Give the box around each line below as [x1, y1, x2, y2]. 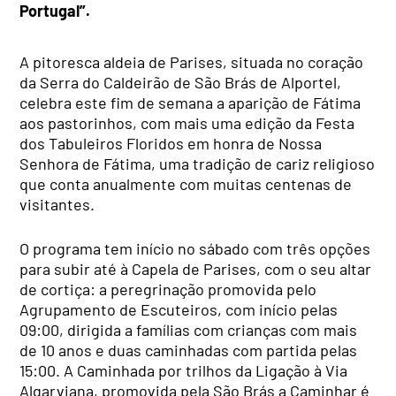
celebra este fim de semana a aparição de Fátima [19, 93, 362, 113]
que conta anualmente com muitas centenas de [19, 174, 353, 194]
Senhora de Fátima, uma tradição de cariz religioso [19, 154, 376, 174]
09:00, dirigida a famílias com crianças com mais [19, 320, 358, 340]
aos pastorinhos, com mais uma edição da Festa [19, 113, 355, 133]
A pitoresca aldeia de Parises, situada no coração [19, 52, 364, 72]
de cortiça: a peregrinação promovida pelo [19, 279, 317, 300]
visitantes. [19, 194, 95, 215]
